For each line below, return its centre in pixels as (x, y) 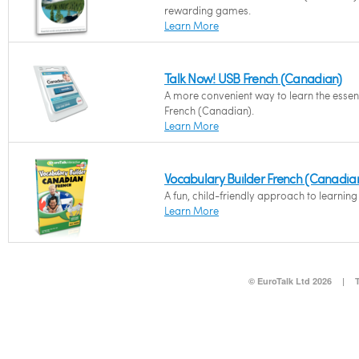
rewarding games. (208, 10)
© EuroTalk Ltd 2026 (290, 281)
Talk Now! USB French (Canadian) (253, 78)
